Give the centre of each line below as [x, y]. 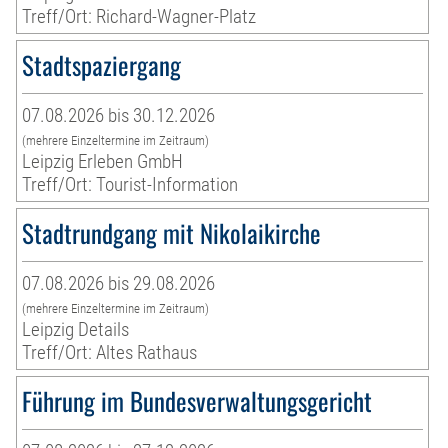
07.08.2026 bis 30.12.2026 [119, 116]
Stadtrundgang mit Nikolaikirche [172, 233]
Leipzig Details [76, 330]
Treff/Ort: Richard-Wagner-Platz [139, 17]
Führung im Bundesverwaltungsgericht [197, 401]
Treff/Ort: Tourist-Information [130, 185]
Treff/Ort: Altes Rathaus [110, 353]
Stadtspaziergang [102, 65]
